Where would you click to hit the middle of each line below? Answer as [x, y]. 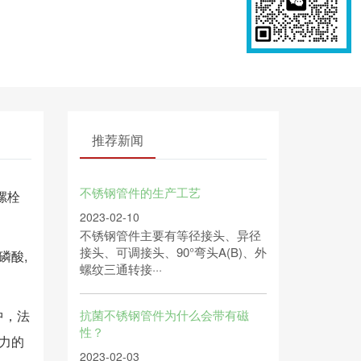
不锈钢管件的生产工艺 [140, 192]
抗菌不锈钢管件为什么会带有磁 [164, 315]
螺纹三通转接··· [120, 269]
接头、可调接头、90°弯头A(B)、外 [173, 252]
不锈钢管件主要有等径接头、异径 [170, 235]
